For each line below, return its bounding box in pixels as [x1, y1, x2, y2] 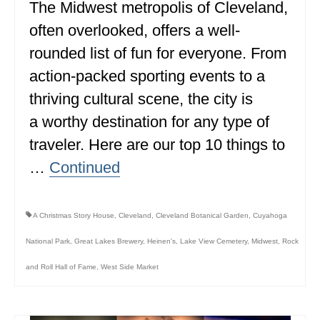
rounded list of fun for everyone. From [29, 44, 286, 62]
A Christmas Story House [33, 211, 114, 219]
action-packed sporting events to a [29, 66, 265, 85]
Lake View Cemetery [180, 236, 247, 245]
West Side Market [101, 262, 159, 271]
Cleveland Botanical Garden [156, 211, 249, 219]
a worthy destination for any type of [29, 112, 269, 131]
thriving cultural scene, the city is [29, 89, 253, 108]
